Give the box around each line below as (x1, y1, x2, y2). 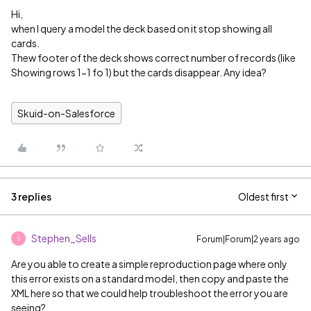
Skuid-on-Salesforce (17, 107, 115, 119)
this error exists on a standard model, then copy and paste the (11, 272, 289, 285)
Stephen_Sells (31, 232, 96, 244)
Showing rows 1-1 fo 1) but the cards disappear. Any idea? (11, 66, 267, 78)
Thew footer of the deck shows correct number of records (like (11, 51, 296, 64)
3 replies (11, 190, 51, 203)
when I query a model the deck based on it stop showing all (11, 22, 272, 35)
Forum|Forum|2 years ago (196, 234, 300, 244)
